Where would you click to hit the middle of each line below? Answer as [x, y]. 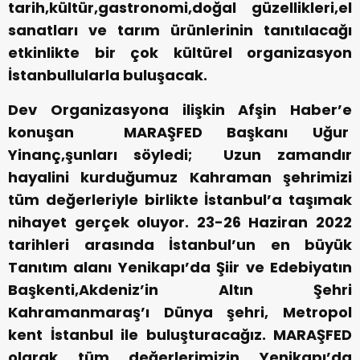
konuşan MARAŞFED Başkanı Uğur [180, 133]
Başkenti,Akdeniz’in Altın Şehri [180, 290]
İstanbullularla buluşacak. [108, 76]
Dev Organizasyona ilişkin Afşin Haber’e [180, 110]
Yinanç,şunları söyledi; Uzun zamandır [180, 155]
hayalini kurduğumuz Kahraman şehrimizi [180, 178]
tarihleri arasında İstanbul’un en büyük [180, 245]
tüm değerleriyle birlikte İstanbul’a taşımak [180, 200]
